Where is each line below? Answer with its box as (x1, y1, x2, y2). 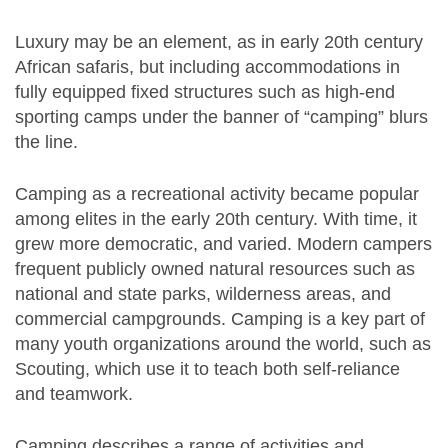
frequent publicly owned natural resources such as (15, 258, 415, 279)
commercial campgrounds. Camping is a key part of (15, 308, 425, 329)
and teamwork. (15, 383, 133, 404)
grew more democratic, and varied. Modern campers (15, 233, 432, 254)
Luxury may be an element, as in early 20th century (15, 31, 423, 52)
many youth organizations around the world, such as (15, 333, 431, 354)
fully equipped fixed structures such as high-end (15, 81, 395, 102)
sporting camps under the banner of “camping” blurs (15, 106, 428, 127)
